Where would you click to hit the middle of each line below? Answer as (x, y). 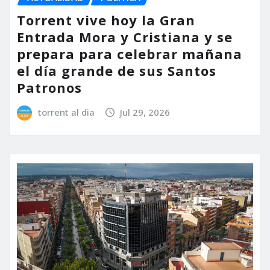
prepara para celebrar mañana (130, 53)
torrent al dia (66, 112)
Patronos (49, 87)
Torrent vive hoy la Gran (106, 20)
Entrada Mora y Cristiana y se (125, 36)
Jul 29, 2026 (145, 112)
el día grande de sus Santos (117, 70)
